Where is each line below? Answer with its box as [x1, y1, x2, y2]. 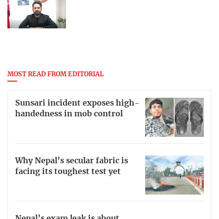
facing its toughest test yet [15, 168, 121, 176]
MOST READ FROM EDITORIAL [7, 71, 104, 78]
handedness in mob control [15, 110, 123, 118]
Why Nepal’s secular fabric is [15, 157, 128, 165]
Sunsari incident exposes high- [15, 99, 139, 108]
